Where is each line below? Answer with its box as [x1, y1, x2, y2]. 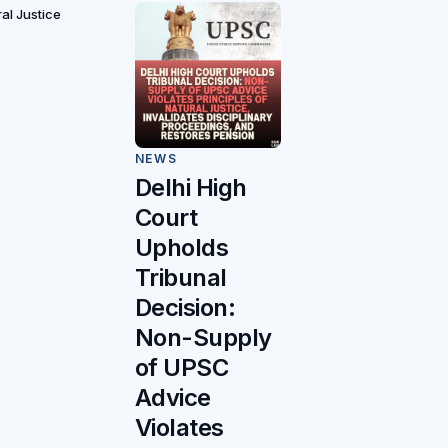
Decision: [134, 293, 236, 323]
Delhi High [134, 173, 247, 203]
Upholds [134, 233, 229, 263]
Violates [134, 413, 224, 443]
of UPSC [134, 353, 229, 383]
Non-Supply [134, 323, 272, 353]
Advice [134, 383, 211, 413]
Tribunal [134, 263, 227, 293]
